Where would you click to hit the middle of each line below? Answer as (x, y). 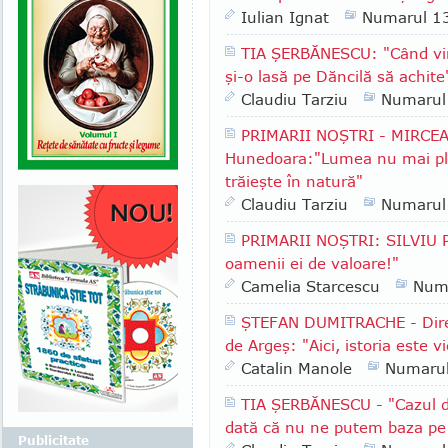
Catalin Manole (296, 368)
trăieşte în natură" (294, 181)
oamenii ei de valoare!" (312, 263)
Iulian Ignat (285, 17)
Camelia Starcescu (310, 286)
